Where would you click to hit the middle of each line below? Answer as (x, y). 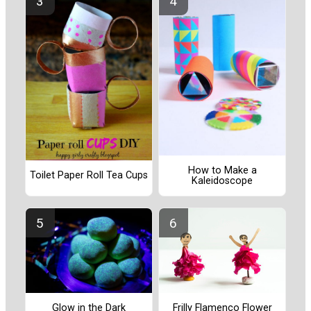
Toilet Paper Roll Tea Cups (89, 176)
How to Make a (222, 170)
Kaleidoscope (222, 180)
